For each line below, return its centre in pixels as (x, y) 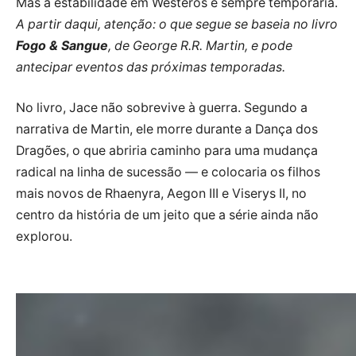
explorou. (44, 237)
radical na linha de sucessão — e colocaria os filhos (168, 172)
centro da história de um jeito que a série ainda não (167, 215)
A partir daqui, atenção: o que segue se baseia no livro (177, 24)
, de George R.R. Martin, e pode (200, 45)
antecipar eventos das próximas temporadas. (151, 67)
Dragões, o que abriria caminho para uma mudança (167, 151)
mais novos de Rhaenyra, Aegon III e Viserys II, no (161, 194)
